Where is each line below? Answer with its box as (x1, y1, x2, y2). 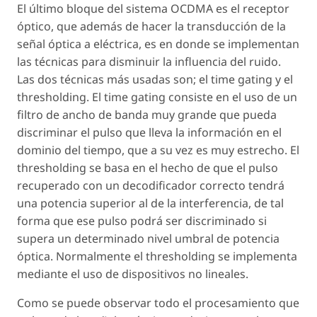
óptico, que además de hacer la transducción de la (17, 18, 286, 35)
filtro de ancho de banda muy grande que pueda (17, 107, 277, 123)
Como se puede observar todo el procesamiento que (17, 295, 299, 311)
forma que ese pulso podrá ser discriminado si (17, 213, 267, 229)
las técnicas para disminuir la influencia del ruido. (17, 54, 281, 70)
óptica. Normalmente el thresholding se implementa (17, 248, 297, 265)
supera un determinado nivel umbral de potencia (17, 231, 279, 247)
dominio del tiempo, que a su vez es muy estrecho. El (17, 142, 299, 158)
